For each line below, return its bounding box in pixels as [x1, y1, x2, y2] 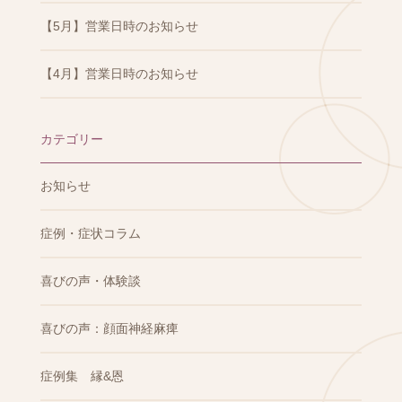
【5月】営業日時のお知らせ [39, 19, 198, 33]
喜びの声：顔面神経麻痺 [39, 321, 179, 336]
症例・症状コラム [39, 226, 141, 240]
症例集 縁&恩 [39, 369, 124, 383]
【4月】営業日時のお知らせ [39, 66, 198, 81]
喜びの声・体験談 [39, 274, 141, 288]
